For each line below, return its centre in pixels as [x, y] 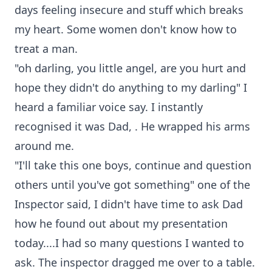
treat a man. [46, 49]
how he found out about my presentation [121, 223]
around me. [44, 146]
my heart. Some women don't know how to [126, 29]
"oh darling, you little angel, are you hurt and [130, 68]
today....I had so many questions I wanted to [129, 243]
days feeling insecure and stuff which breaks [129, 10]
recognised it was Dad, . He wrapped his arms [132, 126]
